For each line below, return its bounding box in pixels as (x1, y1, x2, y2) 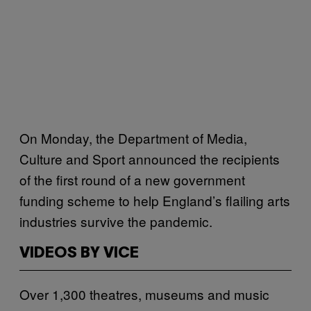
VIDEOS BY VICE (19, 246, 139, 260)
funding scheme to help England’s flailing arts (19, 190, 290, 210)
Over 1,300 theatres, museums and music (19, 284, 269, 303)
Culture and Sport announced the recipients (19, 149, 280, 168)
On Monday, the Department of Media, (19, 128, 247, 147)
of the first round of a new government (19, 169, 245, 189)
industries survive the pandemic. (19, 211, 212, 230)
